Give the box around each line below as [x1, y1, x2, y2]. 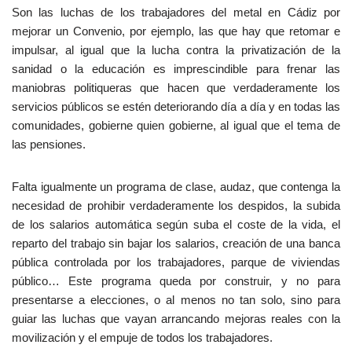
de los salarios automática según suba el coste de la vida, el [12, 218, 340, 231]
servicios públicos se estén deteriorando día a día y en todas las [12, 100, 340, 113]
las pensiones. [12, 137, 86, 151]
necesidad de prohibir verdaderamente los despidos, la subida [12, 199, 340, 212]
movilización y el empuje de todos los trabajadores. [12, 331, 273, 344]
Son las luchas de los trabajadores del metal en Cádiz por [12, 5, 340, 19]
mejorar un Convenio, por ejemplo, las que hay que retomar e [12, 24, 340, 38]
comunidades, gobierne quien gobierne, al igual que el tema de [12, 119, 340, 132]
